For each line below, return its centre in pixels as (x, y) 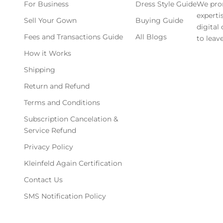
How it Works (48, 53)
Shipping (40, 69)
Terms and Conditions (62, 102)
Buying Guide (159, 20)
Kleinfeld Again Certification (73, 163)
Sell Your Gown (50, 20)
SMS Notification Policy (65, 196)
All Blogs (151, 37)
